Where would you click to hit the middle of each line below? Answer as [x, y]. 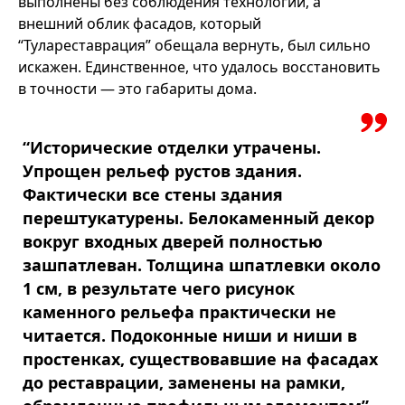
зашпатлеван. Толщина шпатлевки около [202, 265]
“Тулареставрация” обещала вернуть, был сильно [194, 45]
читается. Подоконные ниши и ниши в [190, 335]
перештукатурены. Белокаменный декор [198, 218]
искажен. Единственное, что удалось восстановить [199, 67]
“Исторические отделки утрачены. [172, 147]
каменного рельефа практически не [179, 312]
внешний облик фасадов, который [140, 24]
